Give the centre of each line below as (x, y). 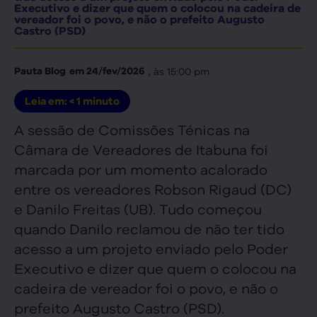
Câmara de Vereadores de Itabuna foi (141, 149)
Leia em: (47, 101)
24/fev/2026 (115, 70)
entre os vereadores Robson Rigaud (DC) (153, 188)
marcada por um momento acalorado (141, 168)
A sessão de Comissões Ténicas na (132, 129)
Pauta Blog (40, 70)
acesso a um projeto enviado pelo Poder (151, 248)
